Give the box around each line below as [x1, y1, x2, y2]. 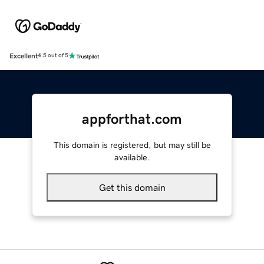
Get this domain [98, 182, 166, 192]
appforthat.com [82, 111, 182, 126]
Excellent [9, 52, 38, 60]
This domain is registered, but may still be [53, 140, 211, 149]
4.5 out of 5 [38, 52, 68, 59]
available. [114, 153, 150, 161]
